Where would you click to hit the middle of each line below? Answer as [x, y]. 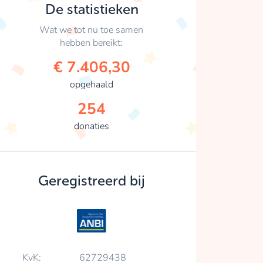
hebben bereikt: [92, 43]
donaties [92, 126]
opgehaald [92, 84]
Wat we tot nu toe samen [92, 30]
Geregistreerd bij [92, 180]
